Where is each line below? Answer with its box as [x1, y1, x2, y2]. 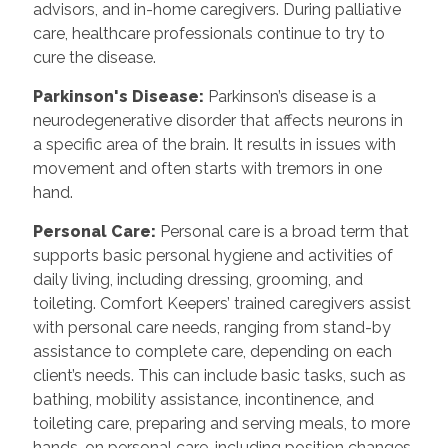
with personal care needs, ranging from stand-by [32, 317, 391, 337]
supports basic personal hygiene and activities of [32, 245, 393, 265]
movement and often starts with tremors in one [32, 158, 382, 178]
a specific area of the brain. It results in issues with [32, 134, 396, 154]
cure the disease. [32, 47, 156, 67]
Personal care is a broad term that [159, 221, 409, 241]
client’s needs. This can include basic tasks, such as [32, 365, 406, 385]
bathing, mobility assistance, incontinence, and [32, 389, 374, 409]
